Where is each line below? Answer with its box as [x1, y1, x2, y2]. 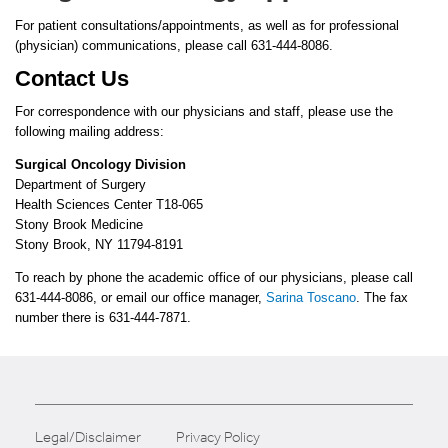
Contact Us [15, 65, 129, 91]
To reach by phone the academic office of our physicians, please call [15, 269, 413, 285]
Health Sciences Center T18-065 [15, 196, 203, 212]
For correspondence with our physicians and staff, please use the [15, 103, 393, 119]
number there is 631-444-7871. [15, 309, 191, 325]
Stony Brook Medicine [15, 216, 143, 232]
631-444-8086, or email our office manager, [15, 289, 262, 305]
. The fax [356, 289, 408, 305]
